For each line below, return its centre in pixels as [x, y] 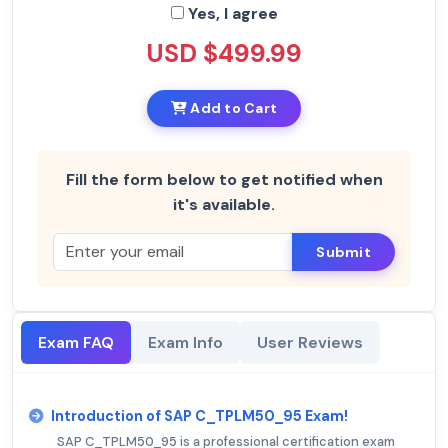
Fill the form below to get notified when [224, 180]
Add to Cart [232, 108]
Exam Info [185, 343]
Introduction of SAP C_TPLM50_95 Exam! [199, 416]
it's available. [224, 205]
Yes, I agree [230, 14]
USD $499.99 [224, 54]
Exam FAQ [76, 343]
